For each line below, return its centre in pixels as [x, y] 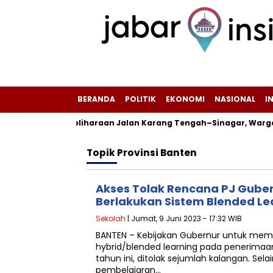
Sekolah [111, 218]
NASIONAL [235, 99]
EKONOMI [185, 99]
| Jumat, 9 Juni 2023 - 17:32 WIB [184, 218]
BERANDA [96, 99]
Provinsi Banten [157, 153]
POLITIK [140, 99]
